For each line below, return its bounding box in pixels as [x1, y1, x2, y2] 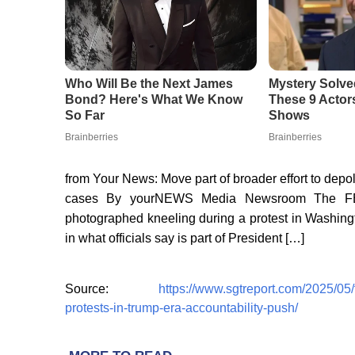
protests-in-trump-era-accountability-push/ [65, 301, 298, 315]
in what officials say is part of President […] [65, 231, 304, 246]
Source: [65, 282, 158, 296]
